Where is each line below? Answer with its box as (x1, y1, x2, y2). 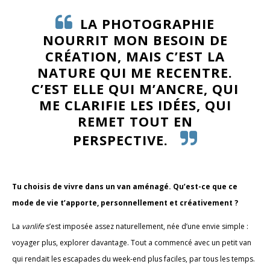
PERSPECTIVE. (73, 130, 172, 149)
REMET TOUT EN (77, 111, 193, 130)
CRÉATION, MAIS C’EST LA (45, 46, 225, 65)
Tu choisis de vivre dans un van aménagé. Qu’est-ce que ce (12, 181, 237, 192)
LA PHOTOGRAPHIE (80, 14, 215, 33)
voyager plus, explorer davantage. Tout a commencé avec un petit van (12, 237, 251, 248)
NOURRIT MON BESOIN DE (42, 30, 228, 49)
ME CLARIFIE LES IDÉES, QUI (39, 95, 231, 114)
